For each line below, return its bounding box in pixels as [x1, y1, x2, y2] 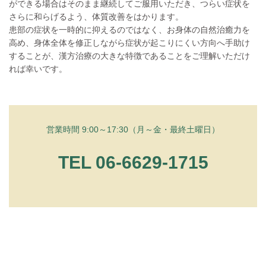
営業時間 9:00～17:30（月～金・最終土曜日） [46, 124, 220, 134]
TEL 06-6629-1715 [58, 152, 208, 172]
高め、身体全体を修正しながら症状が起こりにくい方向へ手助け [9, 37, 250, 47]
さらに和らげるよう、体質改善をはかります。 [9, 11, 183, 21]
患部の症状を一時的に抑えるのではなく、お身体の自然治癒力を [9, 24, 250, 34]
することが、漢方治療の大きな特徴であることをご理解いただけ [9, 50, 250, 61]
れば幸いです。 [9, 64, 67, 74]
